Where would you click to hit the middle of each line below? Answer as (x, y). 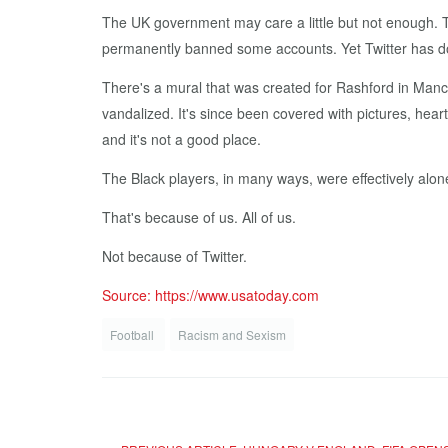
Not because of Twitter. (174, 256)
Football (133, 335)
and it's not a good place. (181, 139)
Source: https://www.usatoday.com (210, 295)
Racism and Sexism (232, 335)
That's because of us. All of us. (199, 217)
